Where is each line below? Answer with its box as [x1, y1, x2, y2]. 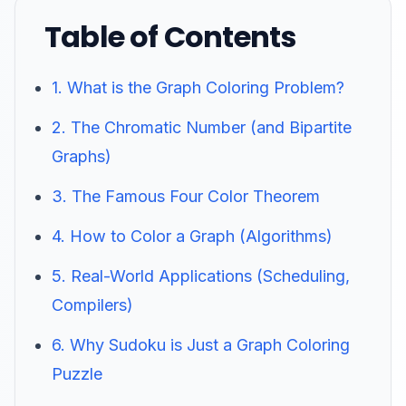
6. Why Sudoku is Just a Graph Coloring [52, 335, 350, 354]
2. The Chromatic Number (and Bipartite [52, 118, 352, 137]
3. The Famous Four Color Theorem [52, 187, 320, 206]
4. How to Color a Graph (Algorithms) [52, 227, 333, 246]
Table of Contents [44, 16, 296, 57]
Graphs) [52, 147, 111, 166]
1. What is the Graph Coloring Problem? [52, 78, 344, 97]
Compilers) [52, 295, 133, 314]
